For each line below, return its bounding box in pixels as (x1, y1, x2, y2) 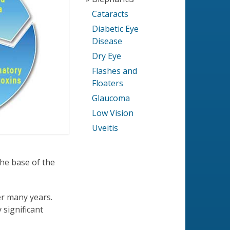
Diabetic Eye (92, 23, 139, 34)
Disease (92, 35, 123, 47)
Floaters (92, 78, 124, 89)
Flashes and (92, 65, 138, 76)
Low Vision (92, 107, 134, 119)
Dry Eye (92, 50, 122, 62)
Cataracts (92, 8, 129, 20)
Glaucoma (92, 92, 130, 104)
